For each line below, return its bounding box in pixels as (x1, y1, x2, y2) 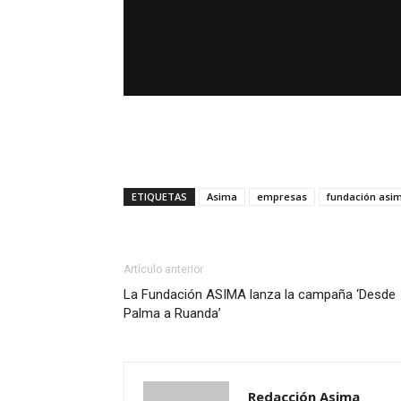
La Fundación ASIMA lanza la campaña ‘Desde (124, 286, 396, 303)
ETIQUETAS (132, 189, 187, 203)
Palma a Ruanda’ (124, 304, 221, 321)
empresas (257, 189, 307, 203)
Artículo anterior (124, 262, 203, 276)
